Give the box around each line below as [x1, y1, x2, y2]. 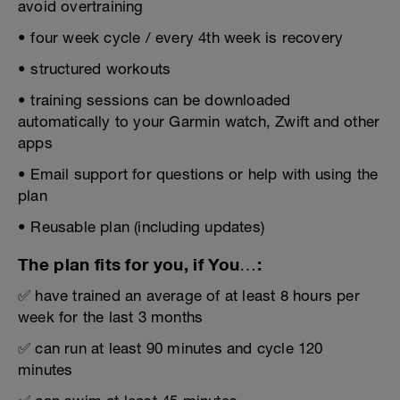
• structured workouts [18, 60, 171, 78]
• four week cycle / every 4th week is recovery [18, 29, 344, 46]
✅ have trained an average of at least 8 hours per [18, 287, 360, 304]
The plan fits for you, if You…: [18, 254, 262, 274]
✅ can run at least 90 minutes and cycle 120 [18, 339, 323, 357]
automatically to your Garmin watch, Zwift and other [18, 112, 380, 130]
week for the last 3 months [18, 308, 204, 326]
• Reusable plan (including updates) [18, 218, 264, 236]
